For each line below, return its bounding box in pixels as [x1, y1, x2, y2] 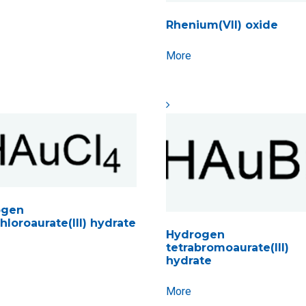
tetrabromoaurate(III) [166, 241, 290, 255]
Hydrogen [166, 228, 225, 242]
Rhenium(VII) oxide [166, 18, 279, 32]
